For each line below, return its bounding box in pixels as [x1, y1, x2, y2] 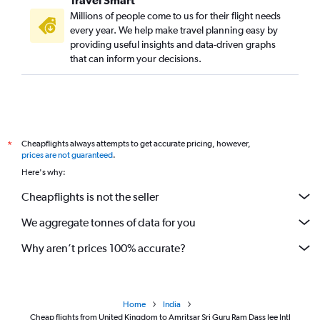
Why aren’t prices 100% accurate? [21, 241, 186, 255]
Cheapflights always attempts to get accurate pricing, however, [21, 139, 251, 149]
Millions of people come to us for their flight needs [70, 10, 281, 22]
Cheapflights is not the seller [21, 189, 159, 204]
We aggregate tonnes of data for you [21, 215, 196, 229]
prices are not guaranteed [21, 150, 113, 161]
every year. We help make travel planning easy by [70, 24, 278, 36]
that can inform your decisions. [70, 53, 201, 65]
